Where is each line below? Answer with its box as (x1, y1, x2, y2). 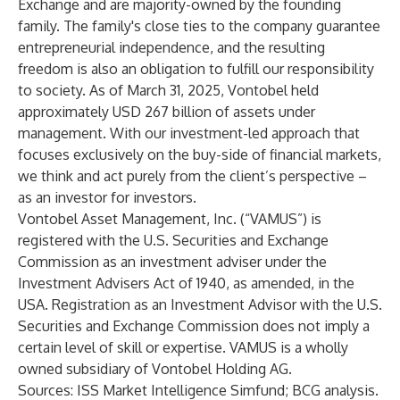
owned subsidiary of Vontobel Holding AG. (18, 360, 292, 378)
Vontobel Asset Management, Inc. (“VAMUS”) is (18, 210, 321, 228)
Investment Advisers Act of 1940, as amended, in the (18, 274, 354, 292)
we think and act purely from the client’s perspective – (18, 167, 367, 185)
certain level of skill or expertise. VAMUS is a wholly (18, 338, 348, 356)
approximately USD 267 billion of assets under (18, 103, 315, 121)
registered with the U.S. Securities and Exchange (18, 231, 329, 249)
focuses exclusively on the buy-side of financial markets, (18, 146, 381, 163)
